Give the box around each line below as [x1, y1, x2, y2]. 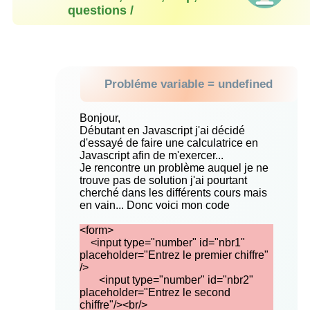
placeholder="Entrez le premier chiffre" [79, 249, 268, 262]
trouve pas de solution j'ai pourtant [79, 174, 247, 187]
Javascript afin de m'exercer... [79, 149, 224, 162]
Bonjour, [79, 112, 120, 125]
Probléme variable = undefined [104, 77, 273, 91]
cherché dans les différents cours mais [79, 187, 267, 199]
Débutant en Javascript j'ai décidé [79, 125, 245, 137]
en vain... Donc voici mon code [79, 199, 232, 212]
